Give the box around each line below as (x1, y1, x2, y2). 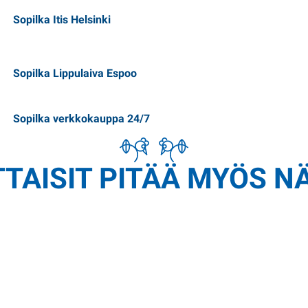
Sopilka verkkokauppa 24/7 (13, 111, 151, 125)
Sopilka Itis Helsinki (13, 13, 111, 27)
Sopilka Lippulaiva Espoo (13, 66, 137, 80)
